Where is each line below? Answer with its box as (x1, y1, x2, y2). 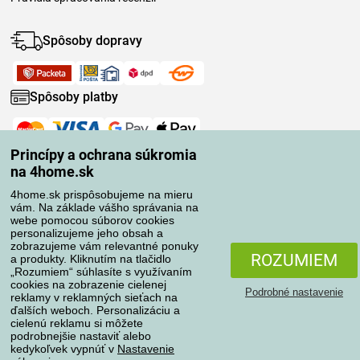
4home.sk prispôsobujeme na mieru (10, 188, 193, 201)
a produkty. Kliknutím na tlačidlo (10, 252, 171, 265)
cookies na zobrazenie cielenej (10, 278, 166, 291)
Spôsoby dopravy (43, 33, 142, 49)
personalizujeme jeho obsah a (10, 227, 163, 239)
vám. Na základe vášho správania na (10, 201, 198, 214)
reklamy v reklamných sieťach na (10, 291, 178, 304)
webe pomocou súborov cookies (10, 214, 174, 227)
